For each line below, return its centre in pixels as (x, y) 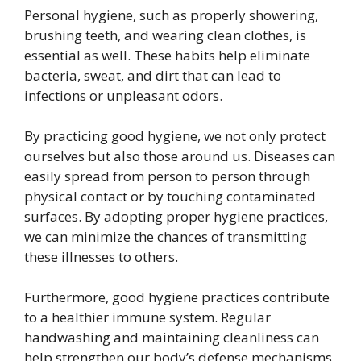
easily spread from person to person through (167, 176)
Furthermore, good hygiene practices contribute (177, 297)
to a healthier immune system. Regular (147, 317)
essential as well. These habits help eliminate (167, 55)
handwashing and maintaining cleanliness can (172, 337)
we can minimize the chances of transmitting (166, 237)
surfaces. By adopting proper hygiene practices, (176, 216)
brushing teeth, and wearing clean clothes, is (165, 35)
